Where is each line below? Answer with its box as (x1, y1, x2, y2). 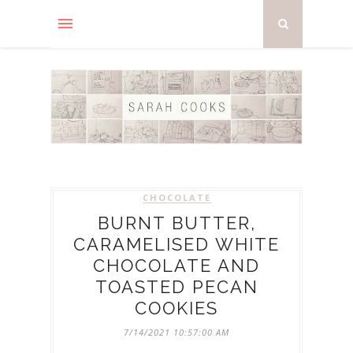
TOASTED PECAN (95, 277, 258, 298)
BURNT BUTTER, (97, 213, 256, 234)
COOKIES (135, 298, 218, 319)
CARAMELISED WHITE (73, 234, 280, 255)
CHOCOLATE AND (93, 255, 260, 277)
